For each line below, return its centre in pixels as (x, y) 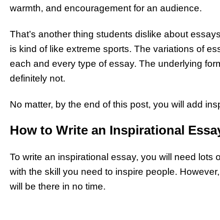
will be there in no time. (59, 187)
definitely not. (39, 78)
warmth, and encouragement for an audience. (107, 8)
